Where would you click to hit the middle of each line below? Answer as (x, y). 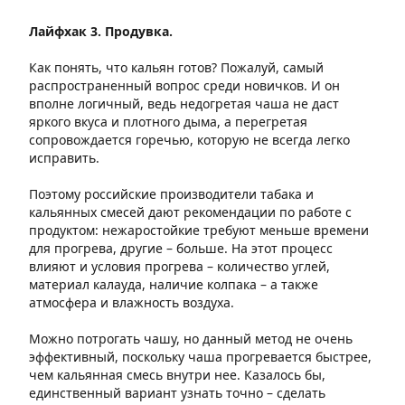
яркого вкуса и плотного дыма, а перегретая (168, 122)
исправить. (64, 158)
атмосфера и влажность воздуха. (132, 302)
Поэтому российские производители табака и (171, 194)
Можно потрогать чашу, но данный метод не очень (191, 339)
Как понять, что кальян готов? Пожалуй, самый (176, 67)
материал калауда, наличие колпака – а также (174, 284)
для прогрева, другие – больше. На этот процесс (181, 248)
